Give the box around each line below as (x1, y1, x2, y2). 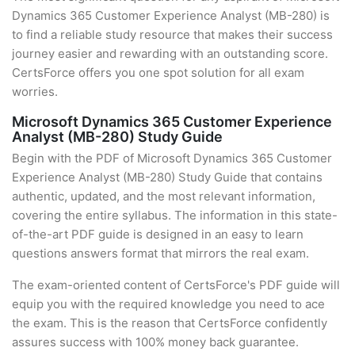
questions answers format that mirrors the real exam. (12, 246, 309, 261)
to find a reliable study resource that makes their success (12, 27, 333, 42)
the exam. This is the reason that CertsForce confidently (12, 315, 327, 330)
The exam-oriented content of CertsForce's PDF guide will (12, 277, 340, 292)
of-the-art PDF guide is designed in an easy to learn (12, 227, 303, 242)
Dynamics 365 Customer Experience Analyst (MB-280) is (12, 8, 330, 23)
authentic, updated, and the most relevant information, (12, 189, 315, 204)
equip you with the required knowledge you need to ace (12, 296, 325, 311)
